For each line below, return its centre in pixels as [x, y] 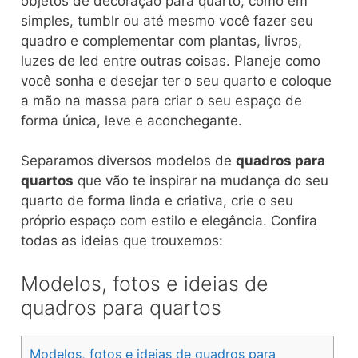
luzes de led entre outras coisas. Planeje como [171, 60]
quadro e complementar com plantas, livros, [161, 40]
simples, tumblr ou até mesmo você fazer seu [167, 20]
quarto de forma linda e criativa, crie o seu [157, 201]
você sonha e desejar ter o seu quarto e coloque [176, 80]
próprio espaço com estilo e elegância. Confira [169, 221]
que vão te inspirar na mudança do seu [201, 181]
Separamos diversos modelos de [128, 161]
